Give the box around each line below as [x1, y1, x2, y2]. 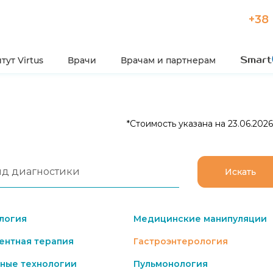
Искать [224, 166, 256, 177]
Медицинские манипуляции [133, 213, 267, 224]
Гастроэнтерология [133, 236, 228, 247]
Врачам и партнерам [121, 55, 216, 66]
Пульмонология [133, 258, 208, 269]
